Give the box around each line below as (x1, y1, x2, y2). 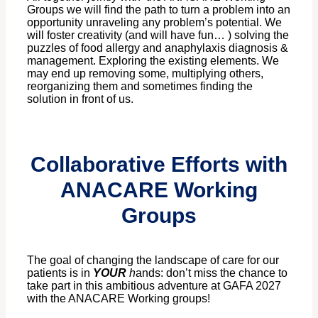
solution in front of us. (27, 92, 139, 105)
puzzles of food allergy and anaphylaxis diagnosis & (27, 41, 288, 54)
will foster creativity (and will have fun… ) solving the (27, 28, 289, 41)
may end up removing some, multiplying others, (27, 67, 263, 79)
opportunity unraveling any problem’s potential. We (27, 16, 282, 28)
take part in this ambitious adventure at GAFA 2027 (27, 279, 281, 292)
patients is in (27, 266, 93, 279)
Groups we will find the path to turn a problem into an (27, 3, 290, 16)
